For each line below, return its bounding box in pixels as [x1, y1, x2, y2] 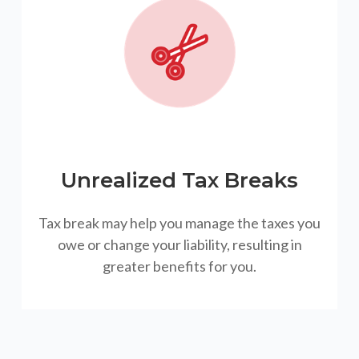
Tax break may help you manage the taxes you [38, 214, 321, 232]
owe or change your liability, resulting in [57, 236, 302, 254]
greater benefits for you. [103, 257, 256, 276]
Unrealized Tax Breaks [61, 167, 298, 194]
